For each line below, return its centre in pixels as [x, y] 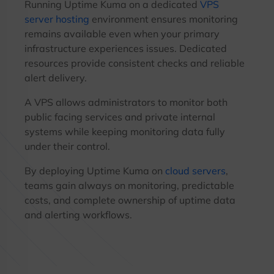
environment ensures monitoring [164, 19]
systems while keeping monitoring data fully [125, 131]
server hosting [57, 19]
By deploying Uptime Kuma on [95, 171]
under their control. [67, 146]
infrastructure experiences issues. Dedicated [126, 48]
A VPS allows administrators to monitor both [126, 102]
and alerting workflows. [78, 215]
